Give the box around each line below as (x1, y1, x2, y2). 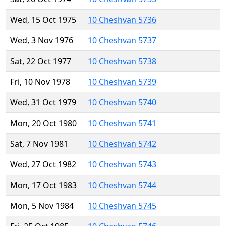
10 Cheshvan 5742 (88, 138, 156, 150)
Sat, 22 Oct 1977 (10, 55, 71, 67)
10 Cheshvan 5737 (88, 35, 156, 46)
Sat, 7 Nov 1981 (10, 138, 68, 150)
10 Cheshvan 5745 (88, 200, 156, 212)
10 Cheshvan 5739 (88, 76, 156, 88)
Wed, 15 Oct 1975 (10, 14, 76, 26)
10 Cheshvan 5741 (88, 118, 156, 129)
